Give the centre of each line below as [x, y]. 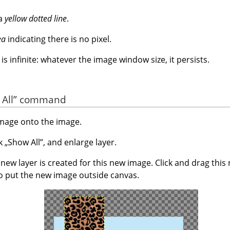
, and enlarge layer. [80, 142]
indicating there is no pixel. [59, 39]
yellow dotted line [36, 19]
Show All [24, 142]
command [42, 99]
